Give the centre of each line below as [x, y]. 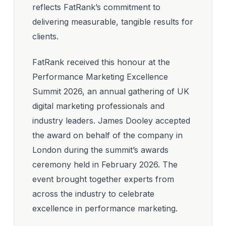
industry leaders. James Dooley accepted [111, 121]
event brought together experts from [103, 179]
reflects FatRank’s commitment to [96, 7]
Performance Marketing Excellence [100, 77]
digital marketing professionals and [98, 106]
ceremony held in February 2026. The [105, 165]
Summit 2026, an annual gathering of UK [111, 92]
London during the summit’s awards [100, 150]
